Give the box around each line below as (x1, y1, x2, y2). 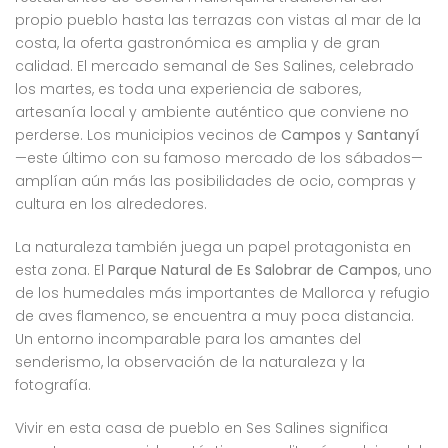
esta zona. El (15, 260, 108, 281)
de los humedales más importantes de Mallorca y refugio (15, 283, 430, 304)
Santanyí (357, 125, 419, 146)
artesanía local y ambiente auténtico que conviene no (15, 102, 409, 123)
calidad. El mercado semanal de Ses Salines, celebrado (15, 56, 414, 77)
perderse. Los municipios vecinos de (15, 125, 281, 146)
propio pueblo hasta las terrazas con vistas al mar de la (15, 10, 421, 31)
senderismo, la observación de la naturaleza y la (15, 352, 365, 373)
